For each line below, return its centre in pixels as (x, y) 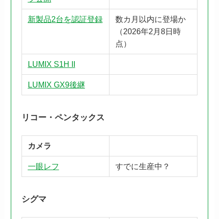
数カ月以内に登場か (150, 19)
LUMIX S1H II (51, 64)
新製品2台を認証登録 (65, 19)
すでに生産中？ (142, 166)
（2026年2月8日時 (148, 31)
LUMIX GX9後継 (56, 84)
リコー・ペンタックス (63, 117)
